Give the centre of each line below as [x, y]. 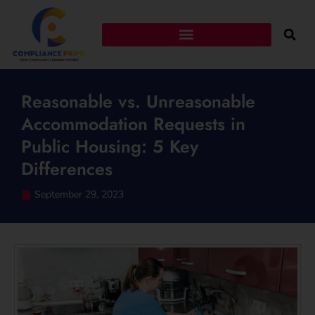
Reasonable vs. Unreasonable [138, 102]
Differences [67, 169]
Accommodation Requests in [133, 124]
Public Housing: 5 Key [110, 147]
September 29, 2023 [79, 195]
